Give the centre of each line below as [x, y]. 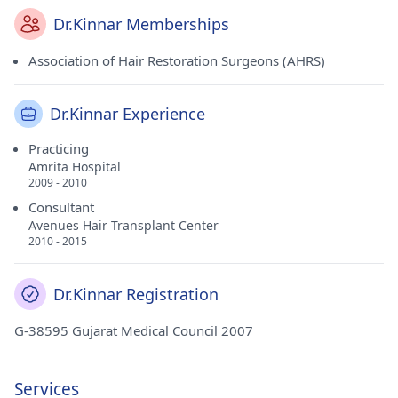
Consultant [61, 207]
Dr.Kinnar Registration [136, 294]
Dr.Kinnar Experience [127, 114]
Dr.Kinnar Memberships [141, 24]
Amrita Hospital [75, 167]
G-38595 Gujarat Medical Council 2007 [134, 330]
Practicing [59, 148]
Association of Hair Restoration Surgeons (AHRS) [177, 60]
